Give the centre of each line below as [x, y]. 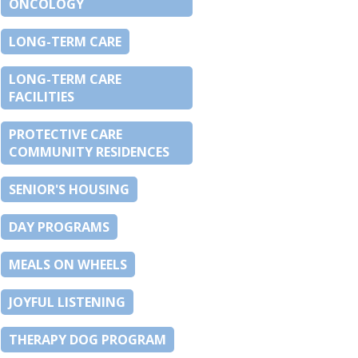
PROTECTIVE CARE [66, 135]
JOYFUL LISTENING [67, 302]
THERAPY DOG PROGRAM [88, 340]
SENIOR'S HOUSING [69, 190]
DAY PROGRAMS [59, 227]
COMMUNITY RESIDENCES [89, 152]
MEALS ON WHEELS [68, 265]
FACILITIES [42, 97]
